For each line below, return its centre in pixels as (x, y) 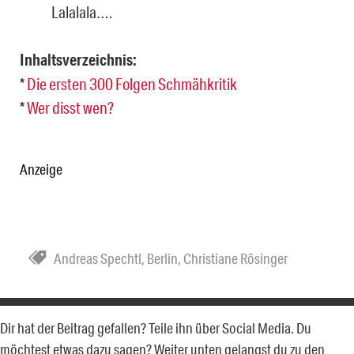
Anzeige (41, 169)
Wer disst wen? (70, 107)
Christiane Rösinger (235, 258)
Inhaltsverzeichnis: (78, 59)
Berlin (162, 258)
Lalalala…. (82, 11)
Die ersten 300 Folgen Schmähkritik (132, 83)
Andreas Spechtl (98, 258)
